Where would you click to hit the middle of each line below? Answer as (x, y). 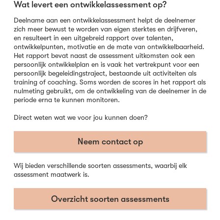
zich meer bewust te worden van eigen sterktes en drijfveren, (106, 29)
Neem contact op (110, 142)
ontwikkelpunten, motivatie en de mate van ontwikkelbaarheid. (109, 46)
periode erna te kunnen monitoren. (67, 99)
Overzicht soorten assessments (110, 199)
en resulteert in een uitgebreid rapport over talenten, (94, 38)
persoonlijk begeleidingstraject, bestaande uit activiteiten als (105, 73)
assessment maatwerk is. (52, 175)
